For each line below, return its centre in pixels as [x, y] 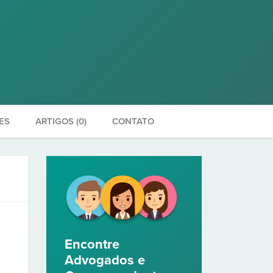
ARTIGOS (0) [61, 121]
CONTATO [133, 121]
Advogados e [105, 260]
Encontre [92, 244]
